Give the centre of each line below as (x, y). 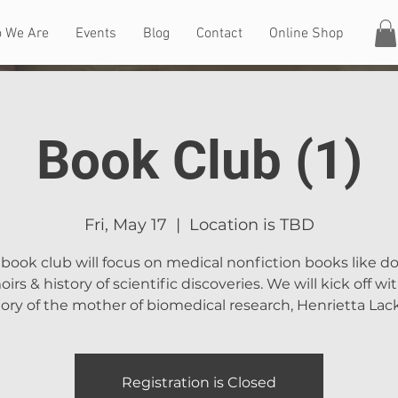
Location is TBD (251, 225)
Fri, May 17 (125, 225)
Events (96, 34)
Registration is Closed (199, 383)
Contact (219, 34)
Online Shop (306, 34)
